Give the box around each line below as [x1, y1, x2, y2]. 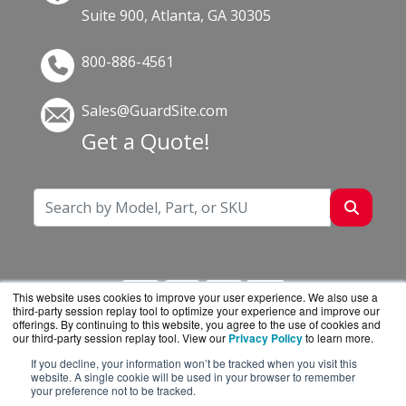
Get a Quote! [82, 126, 211, 157]
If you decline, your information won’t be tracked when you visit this [31, 355, 357, 371]
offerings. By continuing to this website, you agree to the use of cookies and [13, 316, 381, 332]
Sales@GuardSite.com [82, 101, 228, 121]
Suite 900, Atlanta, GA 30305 [82, 5, 272, 25]
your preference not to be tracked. [31, 382, 196, 398]
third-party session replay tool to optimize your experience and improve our [13, 303, 380, 318]
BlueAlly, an [270, 362, 355, 383]
